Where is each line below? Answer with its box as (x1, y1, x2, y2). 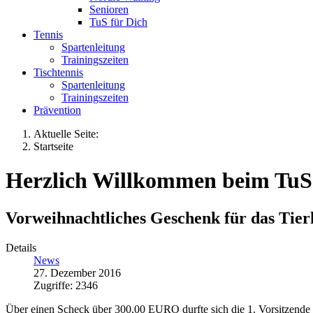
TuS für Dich (89, 15, 147, 28)
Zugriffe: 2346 (34, 279, 98, 291)
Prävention (34, 103, 81, 116)
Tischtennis (34, 66, 83, 78)
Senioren (89, 3, 129, 15)
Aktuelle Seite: (34, 127, 104, 140)
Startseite (34, 140, 73, 152)
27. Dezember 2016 (34, 266, 121, 279)
